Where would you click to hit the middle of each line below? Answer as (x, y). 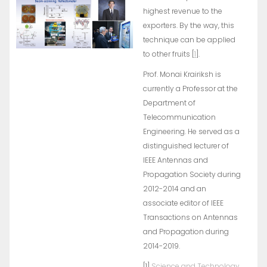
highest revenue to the (182, 11)
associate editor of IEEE (183, 203)
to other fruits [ (168, 54)
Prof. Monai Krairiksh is (182, 74)
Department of (169, 103)
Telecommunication (179, 117)
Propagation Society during (192, 174)
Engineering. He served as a (191, 131)
